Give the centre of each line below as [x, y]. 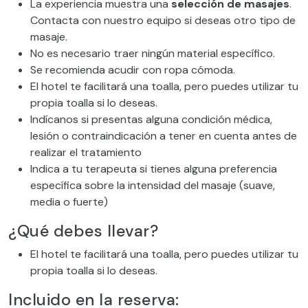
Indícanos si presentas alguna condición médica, [151, 120]
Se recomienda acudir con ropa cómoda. [134, 70]
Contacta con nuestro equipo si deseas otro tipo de [163, 21]
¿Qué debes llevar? [83, 231]
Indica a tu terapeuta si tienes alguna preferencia [154, 169]
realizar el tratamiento [86, 153]
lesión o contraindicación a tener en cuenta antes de [164, 136]
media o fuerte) [69, 202]
